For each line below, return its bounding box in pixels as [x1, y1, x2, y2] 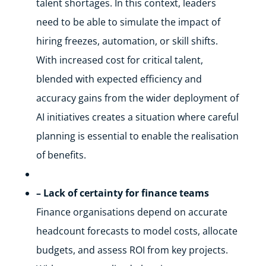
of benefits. [36, 148, 86, 161]
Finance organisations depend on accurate [36, 205, 227, 218]
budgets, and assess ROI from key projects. [36, 243, 228, 256]
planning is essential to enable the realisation [36, 129, 239, 142]
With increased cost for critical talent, [36, 53, 203, 66]
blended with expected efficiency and [36, 72, 202, 85]
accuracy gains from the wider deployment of [36, 91, 239, 104]
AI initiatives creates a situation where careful [36, 110, 239, 123]
